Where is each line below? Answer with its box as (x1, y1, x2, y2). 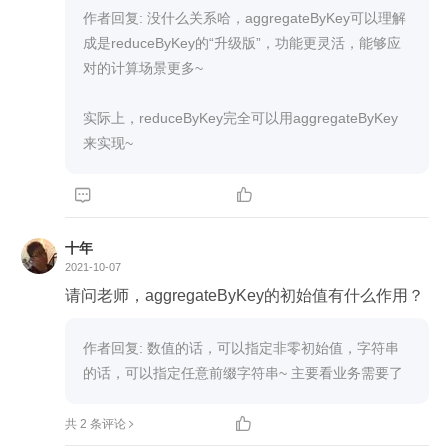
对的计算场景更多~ (83, 59, 203, 76)
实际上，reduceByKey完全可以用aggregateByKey (83, 109, 398, 126)
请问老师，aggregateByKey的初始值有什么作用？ (65, 286, 424, 304)
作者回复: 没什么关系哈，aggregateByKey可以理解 (83, 9, 406, 26)
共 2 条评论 (65, 416, 126, 431)
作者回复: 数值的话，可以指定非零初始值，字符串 (83, 339, 399, 356)
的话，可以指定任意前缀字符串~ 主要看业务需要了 (83, 364, 403, 381)
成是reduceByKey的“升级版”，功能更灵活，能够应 (83, 34, 401, 51)
